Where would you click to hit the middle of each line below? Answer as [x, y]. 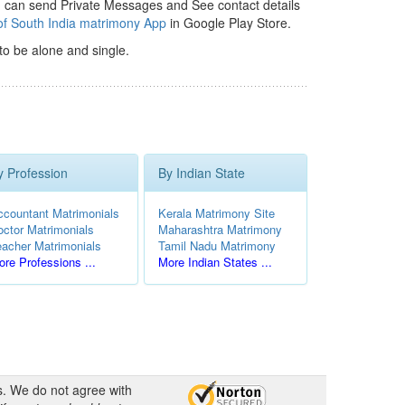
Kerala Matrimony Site [217, 213]
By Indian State [202, 173]
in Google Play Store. [229, 23]
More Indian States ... [215, 262]
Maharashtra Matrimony [220, 229]
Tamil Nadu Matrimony [217, 245]
